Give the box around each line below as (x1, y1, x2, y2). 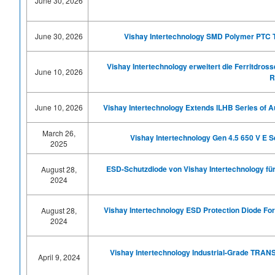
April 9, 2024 (37, 252, 80, 262)
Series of (234, 102, 268, 113)
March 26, (42, 128, 76, 138)
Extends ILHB (185, 102, 235, 113)
